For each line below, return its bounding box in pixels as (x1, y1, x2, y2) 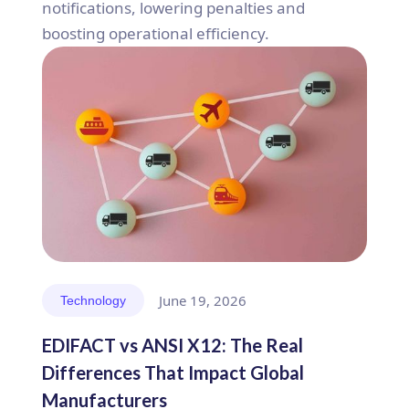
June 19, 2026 (159, 291, 246, 310)
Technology (60, 293, 126, 309)
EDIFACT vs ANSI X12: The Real (42, 334, 303, 357)
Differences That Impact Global (42, 362, 304, 384)
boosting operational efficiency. (42, 22, 269, 44)
